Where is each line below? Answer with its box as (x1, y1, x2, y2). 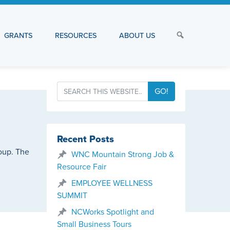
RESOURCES (55, 31, 97, 40)
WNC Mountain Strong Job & (71, 149, 174, 160)
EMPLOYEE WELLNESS (71, 178, 152, 188)
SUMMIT (57, 190, 87, 201)
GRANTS (4, 31, 32, 40)
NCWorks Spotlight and (71, 207, 154, 217)
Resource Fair (57, 162, 106, 172)
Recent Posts (57, 133, 114, 145)
